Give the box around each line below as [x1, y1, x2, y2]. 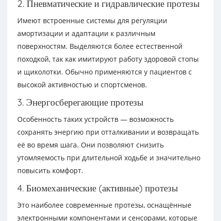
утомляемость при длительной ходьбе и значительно [17, 153, 200, 162]
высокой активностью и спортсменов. [17, 80, 147, 89]
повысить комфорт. [17, 166, 83, 175]
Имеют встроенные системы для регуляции [17, 16, 167, 25]
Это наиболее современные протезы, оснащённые [17, 200, 191, 210]
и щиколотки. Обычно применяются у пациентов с [17, 67, 192, 76]
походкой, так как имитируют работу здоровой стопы [17, 54, 199, 64]
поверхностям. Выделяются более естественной [17, 41, 183, 51]
